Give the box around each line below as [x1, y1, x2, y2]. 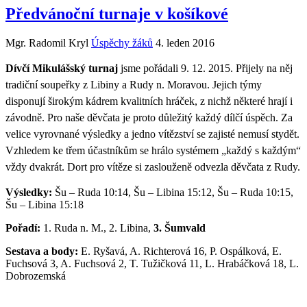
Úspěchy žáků [91, 36, 153, 49]
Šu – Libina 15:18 [5, 198, 84, 210]
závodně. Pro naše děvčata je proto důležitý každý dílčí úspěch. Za [5, 111, 293, 123]
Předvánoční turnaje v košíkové [5, 4, 228, 23]
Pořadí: [5, 221, 40, 234]
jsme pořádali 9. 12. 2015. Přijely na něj [118, 62, 293, 74]
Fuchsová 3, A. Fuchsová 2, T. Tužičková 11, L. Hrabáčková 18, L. [5, 257, 299, 269]
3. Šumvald [153, 221, 206, 234]
